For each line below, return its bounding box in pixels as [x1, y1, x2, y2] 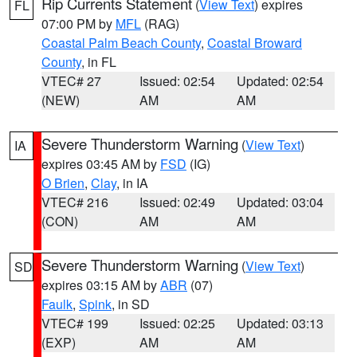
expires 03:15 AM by [41, 276, 160, 294]
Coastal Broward [207, 33, 302, 52]
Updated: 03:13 [237, 314, 324, 332]
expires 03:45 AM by [41, 155, 160, 173]
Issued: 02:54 [139, 72, 215, 90]
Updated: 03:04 [237, 193, 324, 211]
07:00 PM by [41, 14, 116, 33]
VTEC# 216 [41, 193, 108, 211]
